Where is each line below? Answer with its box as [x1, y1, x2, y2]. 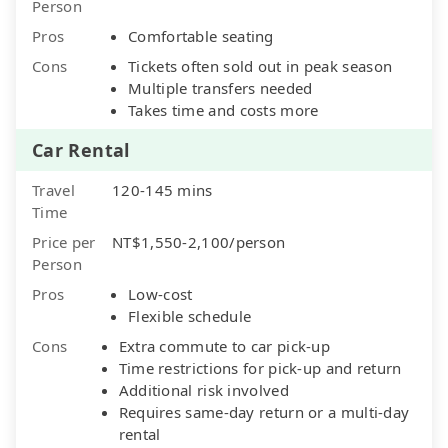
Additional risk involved [118, 379, 289, 400]
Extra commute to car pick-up [118, 335, 331, 356]
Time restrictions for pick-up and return [118, 357, 402, 378]
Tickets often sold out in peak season [128, 55, 393, 76]
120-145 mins [112, 179, 213, 200]
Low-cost [128, 283, 193, 304]
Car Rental [32, 137, 130, 162]
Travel [32, 179, 75, 200]
